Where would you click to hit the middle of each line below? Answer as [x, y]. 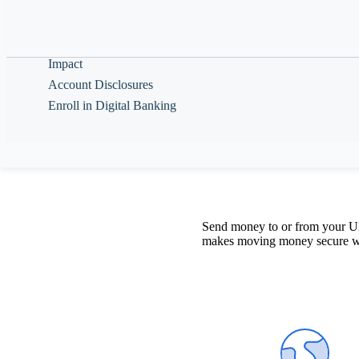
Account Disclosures [101, 85]
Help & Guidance [88, 13]
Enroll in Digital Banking [112, 105]
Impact [65, 64]
